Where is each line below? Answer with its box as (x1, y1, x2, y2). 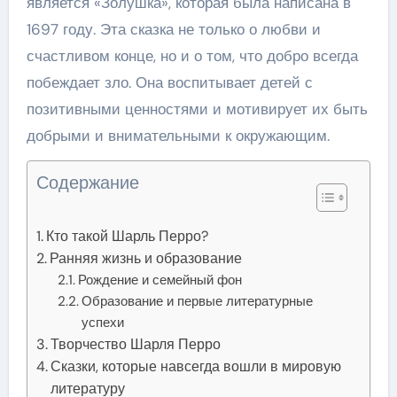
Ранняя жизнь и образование (49, 248, 242, 268)
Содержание (35, 170, 139, 194)
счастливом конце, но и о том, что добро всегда (26, 45, 358, 66)
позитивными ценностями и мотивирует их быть (26, 98, 368, 119)
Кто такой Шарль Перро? (45, 226, 208, 245)
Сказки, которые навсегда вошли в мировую (50, 356, 341, 376)
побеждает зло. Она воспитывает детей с (26, 72, 313, 92)
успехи (82, 313, 125, 331)
